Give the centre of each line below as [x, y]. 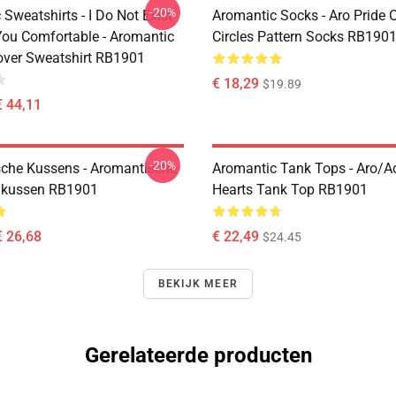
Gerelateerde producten [198, 355]
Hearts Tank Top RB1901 [290, 190]
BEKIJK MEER [198, 284]
